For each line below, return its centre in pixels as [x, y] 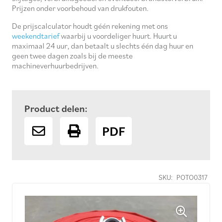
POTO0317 [192, 177]
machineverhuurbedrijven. [55, 66]
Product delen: [56, 109]
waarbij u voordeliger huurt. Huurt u [118, 36]
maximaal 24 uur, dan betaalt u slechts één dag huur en [103, 46]
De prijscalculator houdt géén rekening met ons [90, 26]
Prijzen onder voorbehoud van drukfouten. [80, 8]
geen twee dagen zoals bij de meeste [72, 56]
